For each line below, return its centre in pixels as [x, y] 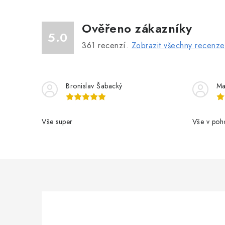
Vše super [57, 121]
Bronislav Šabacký [94, 86]
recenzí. [113, 45]
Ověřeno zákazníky [137, 28]
